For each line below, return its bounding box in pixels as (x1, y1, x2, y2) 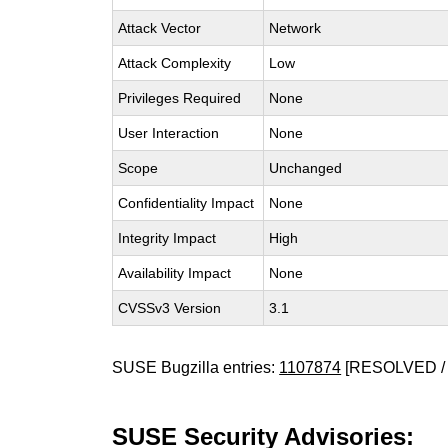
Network (269, 20, 322, 36)
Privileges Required (118, 90, 242, 106)
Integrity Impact (118, 230, 217, 246)
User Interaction (118, 125, 220, 141)
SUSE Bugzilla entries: (112, 359, 280, 376)
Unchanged (269, 160, 343, 176)
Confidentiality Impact (118, 195, 255, 211)
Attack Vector (118, 20, 202, 36)
